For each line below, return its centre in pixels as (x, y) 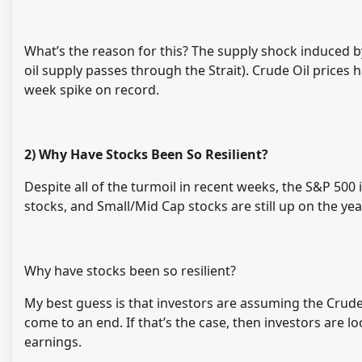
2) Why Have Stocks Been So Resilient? (146, 155)
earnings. (53, 342)
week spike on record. (92, 90)
